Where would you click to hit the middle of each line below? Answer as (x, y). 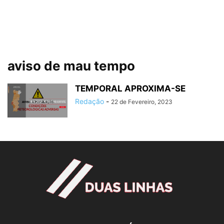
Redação (89, 101)
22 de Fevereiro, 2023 (142, 102)
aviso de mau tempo (71, 66)
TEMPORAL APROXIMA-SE (130, 88)
